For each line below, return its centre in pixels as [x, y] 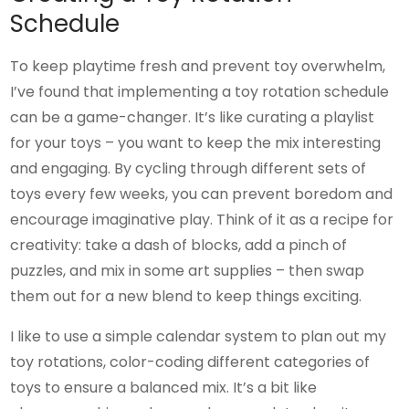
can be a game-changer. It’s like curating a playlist [193, 118]
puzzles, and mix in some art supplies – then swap [188, 271]
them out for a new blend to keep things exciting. [186, 297]
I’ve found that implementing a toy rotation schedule [200, 92]
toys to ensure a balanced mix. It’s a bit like [164, 388]
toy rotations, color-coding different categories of [190, 362]
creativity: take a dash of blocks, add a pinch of [179, 246]
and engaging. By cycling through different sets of [189, 169]
